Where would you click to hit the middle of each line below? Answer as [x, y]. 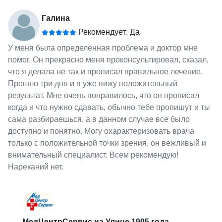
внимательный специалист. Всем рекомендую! [93, 155]
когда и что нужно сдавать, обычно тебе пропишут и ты [109, 108]
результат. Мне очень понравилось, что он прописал [103, 96]
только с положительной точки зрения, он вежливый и [107, 143]
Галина [55, 18]
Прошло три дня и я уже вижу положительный [92, 84]
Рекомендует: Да [108, 32]
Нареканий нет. [35, 167]
